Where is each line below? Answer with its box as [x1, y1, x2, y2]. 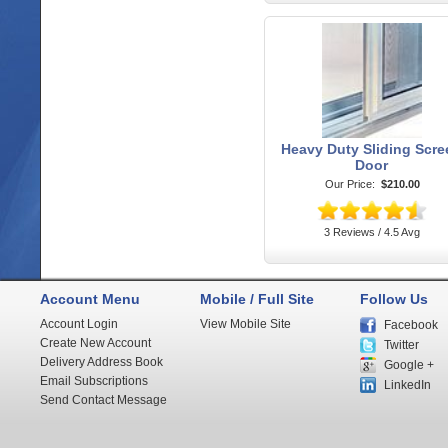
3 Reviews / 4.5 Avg [323, 226, 420, 239]
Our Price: [324, 178, 375, 191]
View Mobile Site [200, 317, 291, 331]
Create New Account [40, 336, 151, 350]
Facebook [384, 318, 438, 332]
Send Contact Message [40, 393, 167, 407]
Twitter [384, 338, 419, 352]
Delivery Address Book [40, 355, 163, 369]
